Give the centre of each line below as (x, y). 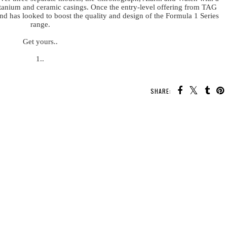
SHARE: (161, 91)
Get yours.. (40, 42)
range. (40, 25)
